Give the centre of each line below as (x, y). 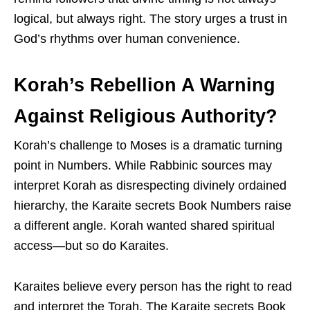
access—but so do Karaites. (91, 245)
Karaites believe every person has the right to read (153, 286)
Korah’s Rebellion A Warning (145, 85)
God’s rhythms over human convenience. (127, 38)
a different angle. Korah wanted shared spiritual (144, 225)
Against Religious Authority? (146, 116)
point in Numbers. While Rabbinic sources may (143, 165)
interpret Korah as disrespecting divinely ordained (150, 185)
